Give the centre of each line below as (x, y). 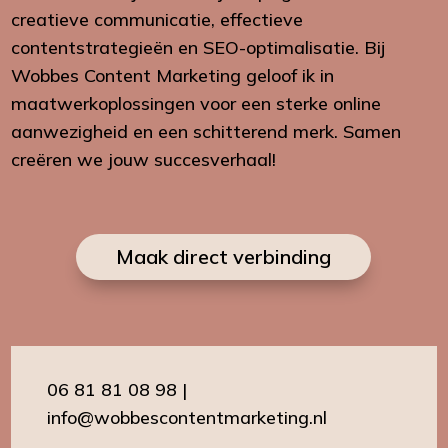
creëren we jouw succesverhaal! (144, 159)
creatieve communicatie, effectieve (157, 19)
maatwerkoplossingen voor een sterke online (196, 103)
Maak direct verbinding (224, 256)
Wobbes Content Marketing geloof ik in (173, 75)
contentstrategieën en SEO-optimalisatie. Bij (198, 47)
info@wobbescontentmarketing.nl (187, 417)
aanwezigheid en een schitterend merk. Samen (206, 131)
